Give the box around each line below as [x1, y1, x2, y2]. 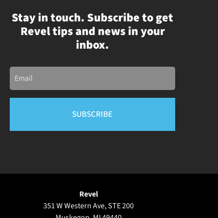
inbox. [76, 36, 109, 54]
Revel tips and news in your [20, 22, 165, 40]
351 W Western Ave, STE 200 [43, 200, 134, 211]
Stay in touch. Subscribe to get [12, 9, 173, 26]
